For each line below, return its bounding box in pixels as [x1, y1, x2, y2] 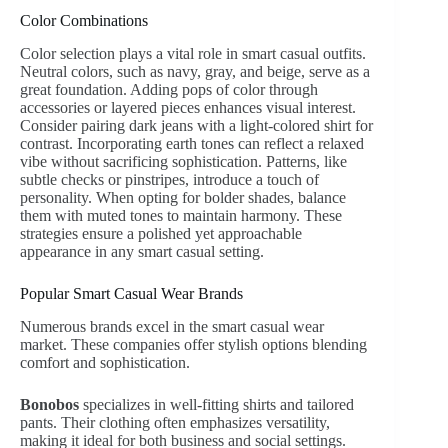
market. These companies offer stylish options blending [20, 336, 367, 354]
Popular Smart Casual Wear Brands [20, 285, 243, 303]
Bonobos [20, 396, 79, 414]
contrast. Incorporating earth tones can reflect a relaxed [20, 135, 364, 153]
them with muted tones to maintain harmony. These [20, 207, 342, 225]
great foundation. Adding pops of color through [20, 81, 318, 99]
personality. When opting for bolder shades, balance [20, 189, 346, 207]
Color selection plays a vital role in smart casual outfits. [20, 45, 366, 63]
